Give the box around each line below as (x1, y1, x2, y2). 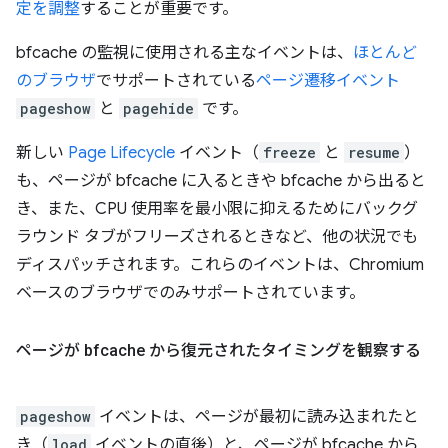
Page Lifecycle (68, 143, 175, 163)
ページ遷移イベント (256, 71, 400, 91)
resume (348, 143, 400, 162)
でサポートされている (96, 71, 256, 91)
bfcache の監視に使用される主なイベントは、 (16, 43, 353, 63)
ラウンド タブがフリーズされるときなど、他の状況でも (16, 227, 418, 247)
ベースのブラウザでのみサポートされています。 (16, 283, 365, 303)
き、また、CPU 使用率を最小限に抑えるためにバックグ (16, 199, 418, 219)
